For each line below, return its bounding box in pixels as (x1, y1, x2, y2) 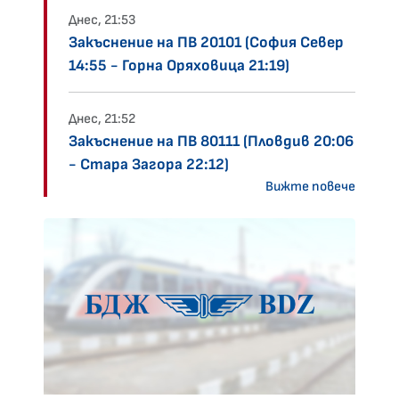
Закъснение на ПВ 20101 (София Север (69, 33, 344, 53)
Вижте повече (265, 178, 355, 196)
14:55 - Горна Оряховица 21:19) (69, 56, 289, 76)
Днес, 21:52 (69, 110, 135, 128)
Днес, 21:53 (69, 12, 136, 29)
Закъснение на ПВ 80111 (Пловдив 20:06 (69, 132, 354, 151)
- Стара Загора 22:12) (69, 155, 229, 175)
